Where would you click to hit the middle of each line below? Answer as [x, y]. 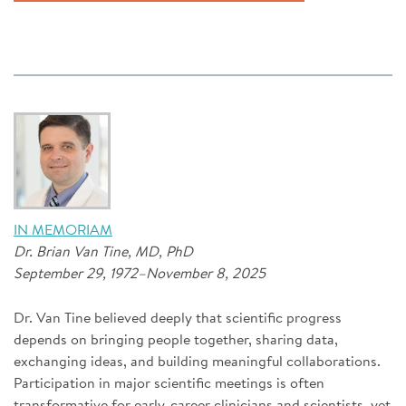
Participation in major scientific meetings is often [169, 382]
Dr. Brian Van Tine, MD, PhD [103, 251]
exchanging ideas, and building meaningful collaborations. [197, 360]
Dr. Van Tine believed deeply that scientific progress [178, 317]
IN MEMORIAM [63, 229]
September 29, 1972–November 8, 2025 [140, 272]
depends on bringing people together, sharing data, [176, 338]
